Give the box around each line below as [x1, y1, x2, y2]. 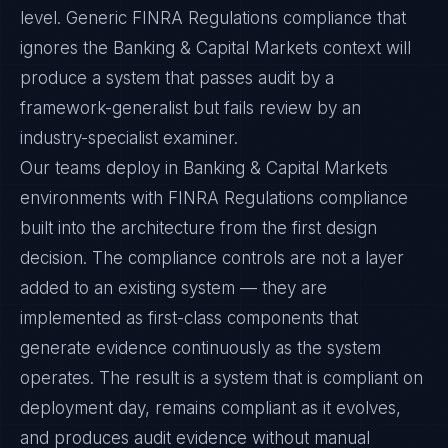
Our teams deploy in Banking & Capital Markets [20, 158, 388, 178]
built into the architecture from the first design [20, 218, 377, 238]
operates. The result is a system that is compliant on [20, 368, 423, 388]
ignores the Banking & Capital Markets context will [20, 38, 411, 58]
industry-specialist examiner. [20, 128, 238, 148]
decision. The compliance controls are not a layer [20, 248, 404, 268]
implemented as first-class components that [20, 308, 358, 328]
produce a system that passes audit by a [20, 68, 334, 88]
